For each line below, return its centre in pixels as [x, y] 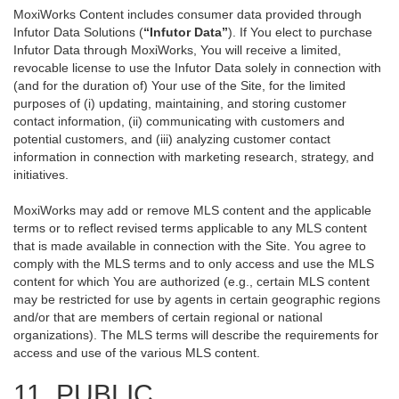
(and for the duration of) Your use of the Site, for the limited [179, 85]
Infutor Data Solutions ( [78, 32]
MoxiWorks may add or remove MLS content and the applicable [192, 210]
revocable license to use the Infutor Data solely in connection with [197, 68]
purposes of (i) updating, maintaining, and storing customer [180, 103]
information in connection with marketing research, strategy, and [194, 157]
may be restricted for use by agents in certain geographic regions [197, 299]
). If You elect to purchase [300, 32]
